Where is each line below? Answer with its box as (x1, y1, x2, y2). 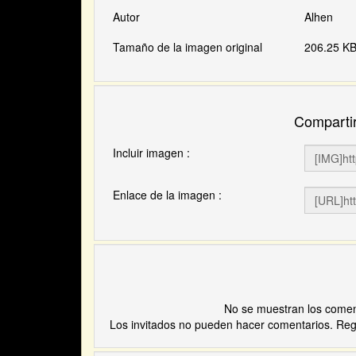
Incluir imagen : (113, 145, 191, 161)
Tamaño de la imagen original (113, 39, 263, 56)
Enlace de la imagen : (113, 186, 222, 203)
